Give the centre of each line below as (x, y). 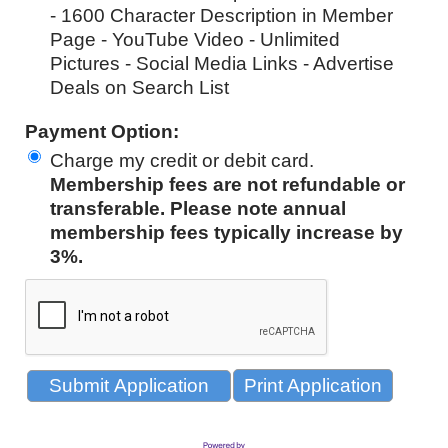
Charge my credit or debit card (179, 161)
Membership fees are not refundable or (227, 185)
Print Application (313, 386)
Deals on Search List (139, 88)
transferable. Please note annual (198, 209)
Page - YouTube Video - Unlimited (195, 40)
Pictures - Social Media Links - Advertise (222, 64)
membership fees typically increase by (226, 233)
